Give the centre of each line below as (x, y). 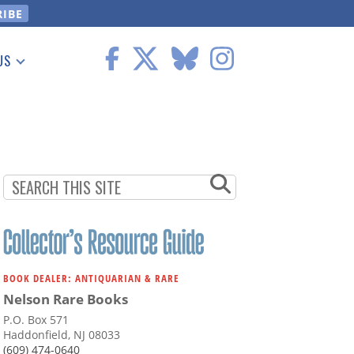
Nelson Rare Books (66, 299)
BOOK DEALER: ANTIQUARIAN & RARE (91, 279)
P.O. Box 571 (36, 320)
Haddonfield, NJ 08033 (62, 335)
